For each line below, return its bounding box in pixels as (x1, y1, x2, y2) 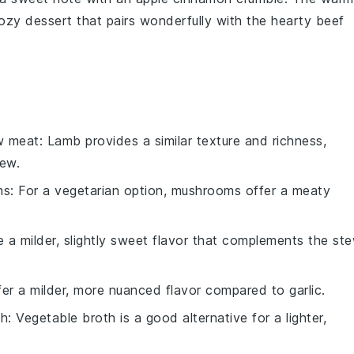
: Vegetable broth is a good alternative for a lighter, (8, 309, 326, 326)
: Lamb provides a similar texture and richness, (39, 132, 326, 149)
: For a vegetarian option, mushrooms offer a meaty (10, 182, 330, 198)
